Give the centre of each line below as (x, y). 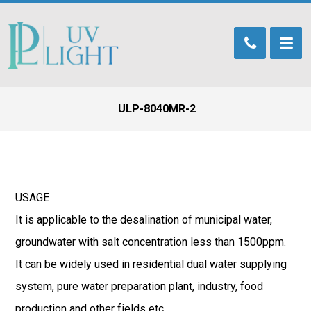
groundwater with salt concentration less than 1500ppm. (151, 242)
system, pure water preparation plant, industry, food (140, 286)
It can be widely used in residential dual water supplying (151, 264)
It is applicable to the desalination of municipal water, (144, 220)
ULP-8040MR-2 (157, 109)
